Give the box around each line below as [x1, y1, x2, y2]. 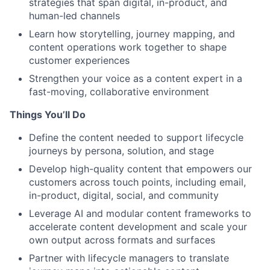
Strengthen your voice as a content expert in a [29, 72, 242, 84]
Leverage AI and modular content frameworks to [29, 207, 251, 219]
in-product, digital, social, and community [29, 189, 219, 201]
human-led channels [29, 10, 120, 22]
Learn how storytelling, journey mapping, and [29, 28, 235, 40]
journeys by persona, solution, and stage [29, 145, 214, 157]
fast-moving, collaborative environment [29, 86, 209, 98]
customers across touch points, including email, [29, 176, 246, 188]
